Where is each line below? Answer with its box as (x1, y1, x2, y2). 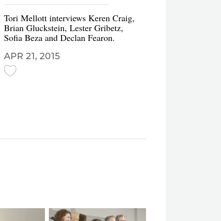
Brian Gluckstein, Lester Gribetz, (4, 22, 123, 34)
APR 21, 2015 (4, 51, 60, 62)
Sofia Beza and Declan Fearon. (4, 32, 115, 43)
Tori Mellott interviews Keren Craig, (4, 12, 135, 24)
